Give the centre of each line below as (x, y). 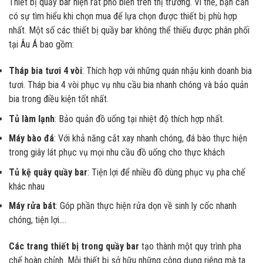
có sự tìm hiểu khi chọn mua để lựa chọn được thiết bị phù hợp (123, 16)
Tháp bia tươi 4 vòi (45, 71)
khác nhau (27, 186)
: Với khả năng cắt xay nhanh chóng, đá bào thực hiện (151, 139)
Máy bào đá (31, 139)
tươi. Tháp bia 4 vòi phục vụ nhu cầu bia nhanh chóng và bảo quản (129, 85)
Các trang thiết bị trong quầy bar (74, 247)
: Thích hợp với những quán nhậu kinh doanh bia (167, 71)
